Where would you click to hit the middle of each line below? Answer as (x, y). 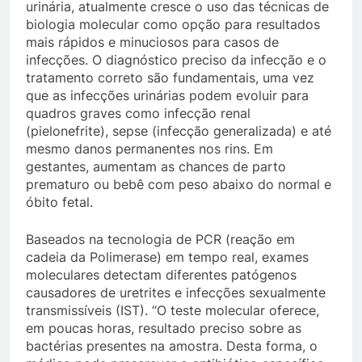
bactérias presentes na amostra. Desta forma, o (172, 346)
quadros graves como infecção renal (138, 113)
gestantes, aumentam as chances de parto (156, 166)
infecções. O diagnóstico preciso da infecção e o (176, 60)
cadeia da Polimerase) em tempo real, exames (167, 257)
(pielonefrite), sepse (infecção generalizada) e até (179, 131)
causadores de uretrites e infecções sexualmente (176, 293)
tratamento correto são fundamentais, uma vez (170, 78)
